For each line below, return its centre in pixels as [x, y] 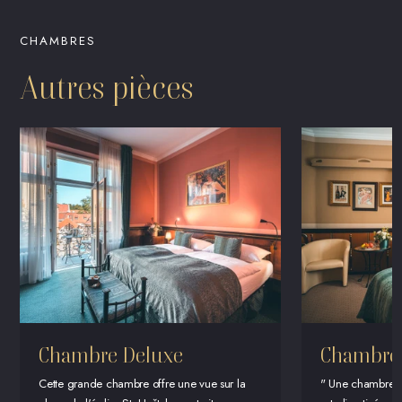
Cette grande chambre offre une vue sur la [142, 384]
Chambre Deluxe [111, 354]
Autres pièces [107, 87]
